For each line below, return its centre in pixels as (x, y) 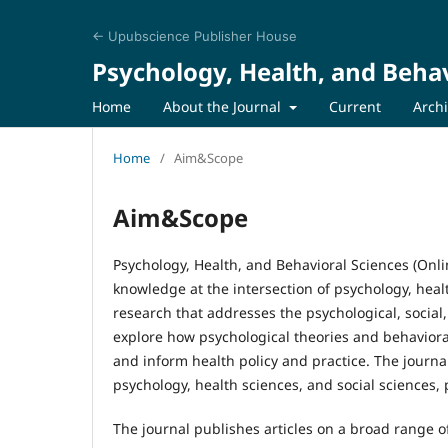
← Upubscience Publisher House (194, 36)
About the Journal (224, 106)
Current (354, 106)
